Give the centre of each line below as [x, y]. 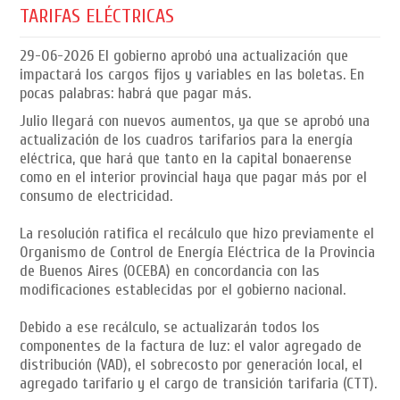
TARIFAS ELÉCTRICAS [97, 16]
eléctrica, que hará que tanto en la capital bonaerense [186, 158]
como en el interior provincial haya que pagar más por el [194, 177]
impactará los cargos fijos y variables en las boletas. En [192, 74]
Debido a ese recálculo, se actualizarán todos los [170, 327]
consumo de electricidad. [96, 196]
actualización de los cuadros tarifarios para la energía [187, 139]
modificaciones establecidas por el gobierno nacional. [183, 289]
